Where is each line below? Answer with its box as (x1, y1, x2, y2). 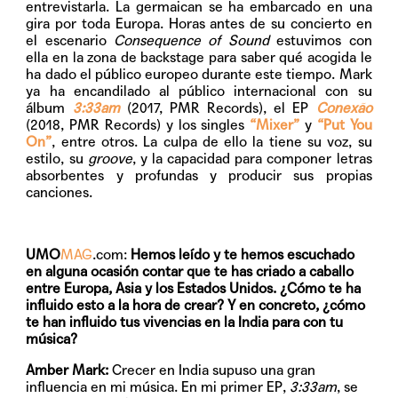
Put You (322, 116, 372, 134)
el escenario (26, 32, 115, 50)
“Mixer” (250, 116, 300, 134)
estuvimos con (268, 32, 372, 50)
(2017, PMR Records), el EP (119, 99, 316, 117)
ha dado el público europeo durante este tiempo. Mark (26, 66, 372, 84)
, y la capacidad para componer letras (131, 150, 372, 168)
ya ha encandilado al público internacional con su (26, 83, 372, 100)
